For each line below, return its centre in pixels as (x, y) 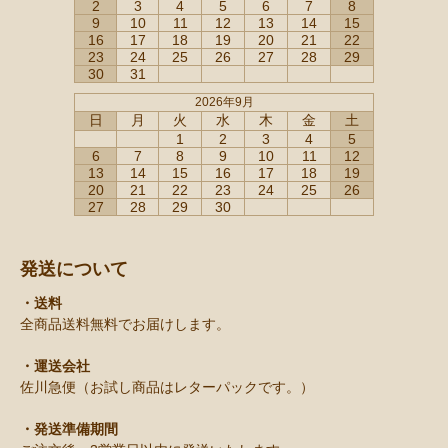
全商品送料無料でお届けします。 (125, 324)
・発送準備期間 (69, 429)
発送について (74, 269)
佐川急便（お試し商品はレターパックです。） (167, 387)
